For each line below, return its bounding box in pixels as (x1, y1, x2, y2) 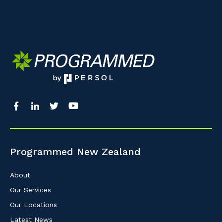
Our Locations (10, 200, 57, 209)
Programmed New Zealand (10, 145, 141, 158)
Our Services (10, 185, 51, 194)
